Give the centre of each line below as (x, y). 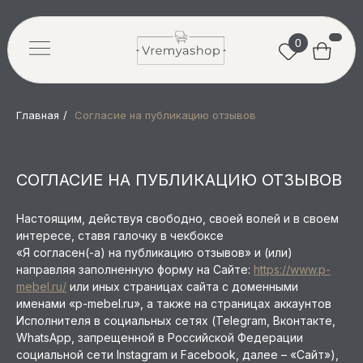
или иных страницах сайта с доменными (182, 286)
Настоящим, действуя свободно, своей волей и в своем (177, 218)
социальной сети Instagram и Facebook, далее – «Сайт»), (177, 354)
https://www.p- (292, 269)
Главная (38, 115)
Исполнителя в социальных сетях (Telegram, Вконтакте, (176, 320)
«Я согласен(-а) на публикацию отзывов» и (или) (154, 252)
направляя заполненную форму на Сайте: (135, 269)
